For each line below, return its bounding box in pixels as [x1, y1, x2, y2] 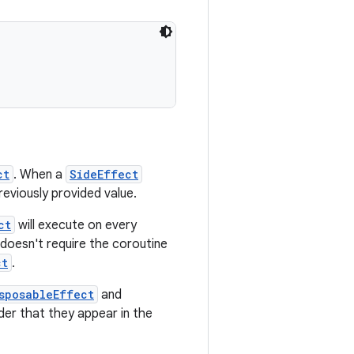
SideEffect [70, 167, 138, 182]
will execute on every [15, 217, 137, 233]
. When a [13, 167, 66, 183]
